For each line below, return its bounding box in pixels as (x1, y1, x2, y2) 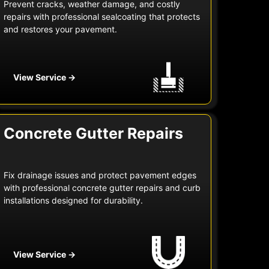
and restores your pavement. (4, 24, 118, 35)
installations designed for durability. (4, 195, 144, 206)
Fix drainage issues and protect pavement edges (4, 170, 197, 181)
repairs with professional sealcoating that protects (4, 11, 201, 22)
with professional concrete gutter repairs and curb (4, 183, 201, 193)
